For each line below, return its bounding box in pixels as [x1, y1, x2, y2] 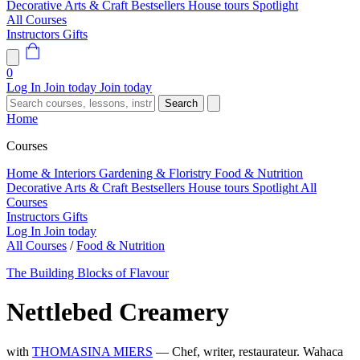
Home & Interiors [6, 166, 99, 180]
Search [165, 97, 198, 109]
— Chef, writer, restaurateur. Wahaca [156, 344, 343, 358]
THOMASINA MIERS [32, 344, 153, 358]
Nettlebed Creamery [6, 297, 229, 327]
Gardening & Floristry [99, 166, 215, 180]
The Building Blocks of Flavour [6, 266, 169, 280]
